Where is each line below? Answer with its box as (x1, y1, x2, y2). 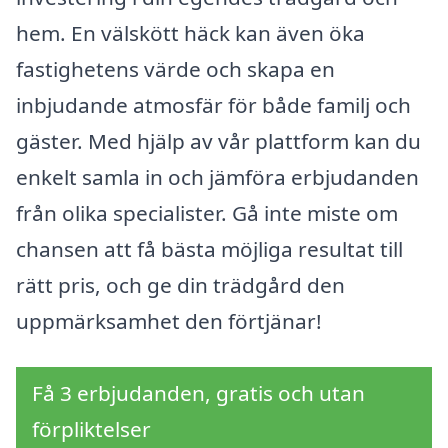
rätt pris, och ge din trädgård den (16, 271, 345, 300)
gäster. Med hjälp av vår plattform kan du (16, 127, 421, 156)
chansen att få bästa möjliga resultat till (16, 235, 403, 264)
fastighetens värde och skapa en (16, 55, 335, 84)
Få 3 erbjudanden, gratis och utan (32, 378, 365, 407)
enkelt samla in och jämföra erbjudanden (16, 163, 419, 192)
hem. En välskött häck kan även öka (16, 19, 365, 48)
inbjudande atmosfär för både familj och (16, 91, 411, 120)
